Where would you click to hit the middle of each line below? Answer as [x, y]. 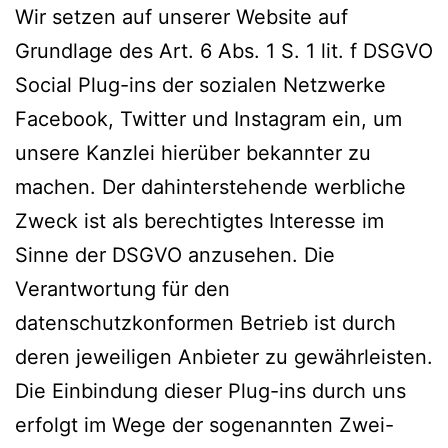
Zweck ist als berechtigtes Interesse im [199, 220]
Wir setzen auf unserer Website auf [181, 16]
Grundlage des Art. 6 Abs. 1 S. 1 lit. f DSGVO [224, 50]
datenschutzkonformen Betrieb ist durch [205, 322]
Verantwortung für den [122, 288]
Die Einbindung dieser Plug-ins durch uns [210, 390]
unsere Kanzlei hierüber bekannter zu [193, 152]
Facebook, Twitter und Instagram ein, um [208, 118]
